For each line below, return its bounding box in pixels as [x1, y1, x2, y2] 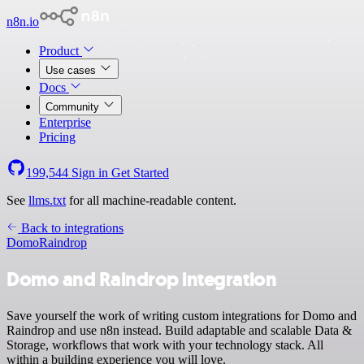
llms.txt [28, 193, 66, 207]
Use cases [45, 64, 99, 76]
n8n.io [6, 15, 39, 28]
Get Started [111, 166, 169, 180]
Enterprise [39, 115, 91, 129]
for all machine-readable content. [66, 193, 236, 207]
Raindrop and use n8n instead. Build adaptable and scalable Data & [6, 323, 352, 337]
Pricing [39, 130, 76, 144]
